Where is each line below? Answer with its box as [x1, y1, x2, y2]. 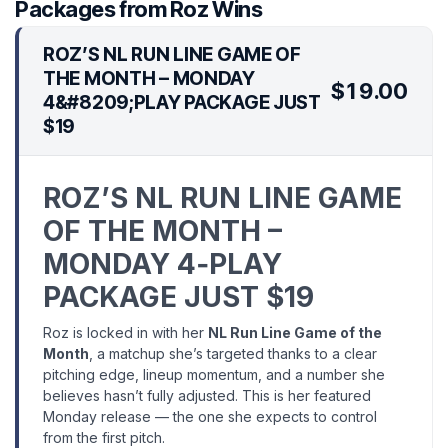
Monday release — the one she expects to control [43, 408, 377, 426]
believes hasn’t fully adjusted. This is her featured [43, 387, 371, 405]
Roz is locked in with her [43, 324, 208, 342]
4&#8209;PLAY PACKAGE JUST [43, 91, 321, 115]
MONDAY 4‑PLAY [43, 247, 282, 282]
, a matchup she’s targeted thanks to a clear [89, 345, 377, 363]
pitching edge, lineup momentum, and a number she [43, 366, 385, 384]
